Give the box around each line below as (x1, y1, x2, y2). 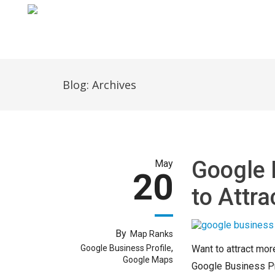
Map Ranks (130, 229, 173, 239)
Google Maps (123, 255, 173, 265)
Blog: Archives (63, 77, 136, 92)
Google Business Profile (80, 243, 171, 253)
